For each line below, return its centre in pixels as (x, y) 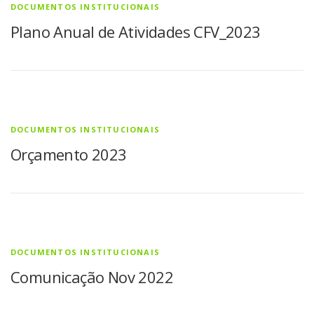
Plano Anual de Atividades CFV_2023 (136, 31)
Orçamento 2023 (69, 154)
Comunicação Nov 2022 (92, 277)
